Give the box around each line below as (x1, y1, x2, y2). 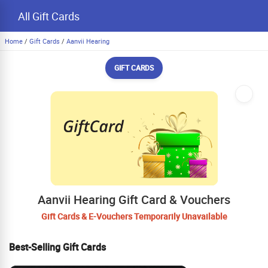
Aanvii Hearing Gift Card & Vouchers (38, 191, 230, 208)
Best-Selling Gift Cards (9, 240, 106, 254)
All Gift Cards (18, 9, 80, 23)
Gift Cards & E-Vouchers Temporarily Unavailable (41, 210, 227, 222)
